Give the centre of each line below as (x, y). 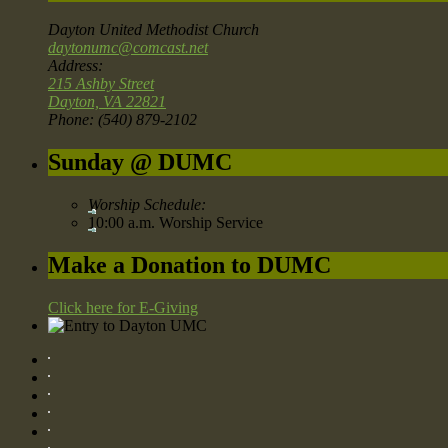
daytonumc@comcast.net (128, 48)
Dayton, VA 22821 (107, 102)
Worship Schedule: (147, 205)
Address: (75, 66)
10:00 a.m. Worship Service (175, 223)
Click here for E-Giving (123, 308)
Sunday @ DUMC (140, 162)
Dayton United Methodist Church (153, 30)
